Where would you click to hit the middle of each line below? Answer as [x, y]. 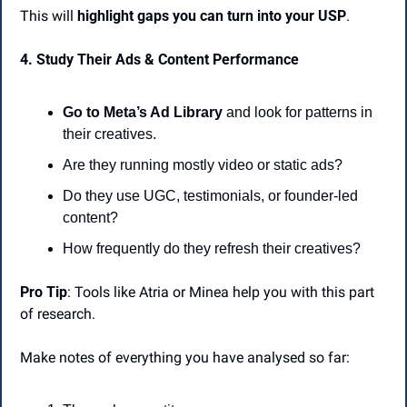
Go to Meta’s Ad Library [143, 113]
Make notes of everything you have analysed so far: [185, 358]
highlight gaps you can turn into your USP [212, 16]
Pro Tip [44, 293]
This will [49, 16]
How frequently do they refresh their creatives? [212, 249]
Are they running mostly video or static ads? [203, 165]
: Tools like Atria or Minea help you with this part [221, 293]
